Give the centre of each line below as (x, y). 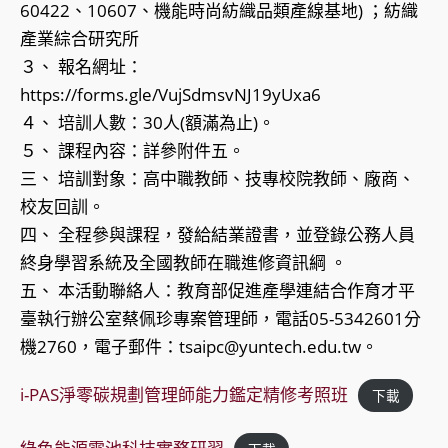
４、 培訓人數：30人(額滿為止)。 (147, 123)
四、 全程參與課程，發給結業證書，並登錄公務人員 (217, 235)
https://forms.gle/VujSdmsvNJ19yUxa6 (170, 95)
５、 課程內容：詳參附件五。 (132, 151)
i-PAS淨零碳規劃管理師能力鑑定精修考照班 (184, 395)
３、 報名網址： (81, 67)
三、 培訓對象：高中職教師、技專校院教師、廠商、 (217, 179)
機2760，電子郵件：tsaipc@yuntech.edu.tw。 (199, 347)
